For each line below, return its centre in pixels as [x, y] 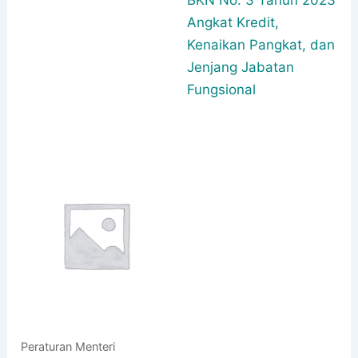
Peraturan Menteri [68, 346]
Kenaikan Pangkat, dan [261, 44]
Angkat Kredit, [233, 22]
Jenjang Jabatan [241, 67]
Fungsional [221, 89]
